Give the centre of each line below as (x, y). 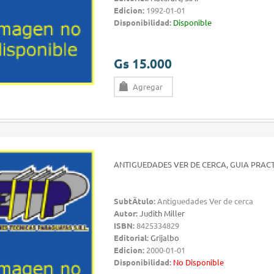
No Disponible (198, 262)
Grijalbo (165, 238)
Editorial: (131, 238)
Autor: (126, 213)
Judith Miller (162, 213)
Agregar (148, 87)
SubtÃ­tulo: (135, 201)
